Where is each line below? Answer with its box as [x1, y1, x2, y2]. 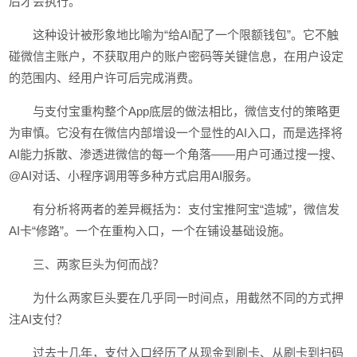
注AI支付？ [9, 312, 69, 326]
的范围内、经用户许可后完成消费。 [9, 71, 201, 84]
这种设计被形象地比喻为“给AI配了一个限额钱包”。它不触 [33, 28, 339, 41]
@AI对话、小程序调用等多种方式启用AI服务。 [9, 169, 259, 182]
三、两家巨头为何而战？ [33, 257, 165, 271]
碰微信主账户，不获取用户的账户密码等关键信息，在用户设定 [9, 49, 344, 63]
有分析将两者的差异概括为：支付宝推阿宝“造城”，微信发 [33, 202, 340, 216]
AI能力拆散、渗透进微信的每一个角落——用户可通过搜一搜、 [9, 147, 343, 161]
